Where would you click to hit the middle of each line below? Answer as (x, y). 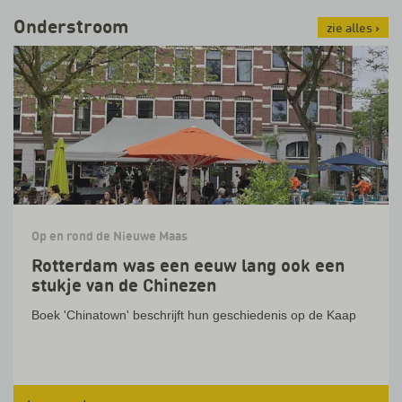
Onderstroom (71, 26)
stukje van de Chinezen (124, 285)
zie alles (350, 28)
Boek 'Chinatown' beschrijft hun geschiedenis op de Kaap (194, 315)
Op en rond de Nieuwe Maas (109, 236)
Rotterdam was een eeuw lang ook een (188, 266)
